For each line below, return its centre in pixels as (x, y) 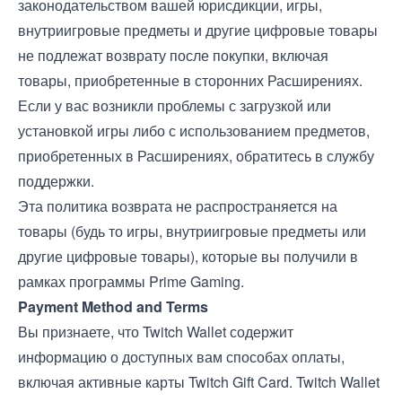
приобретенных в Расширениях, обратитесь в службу (196, 156)
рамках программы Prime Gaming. (131, 281)
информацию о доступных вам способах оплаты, (181, 357)
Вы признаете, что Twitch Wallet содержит (156, 332)
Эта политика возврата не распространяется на (178, 206)
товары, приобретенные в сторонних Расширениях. (190, 80)
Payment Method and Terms (113, 306)
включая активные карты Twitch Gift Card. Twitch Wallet (199, 382)
